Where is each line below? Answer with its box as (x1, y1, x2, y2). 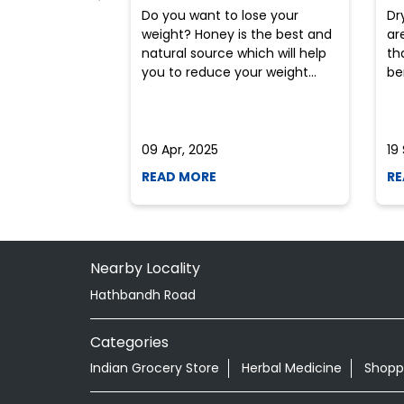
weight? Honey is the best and (141, 24, 332, 43)
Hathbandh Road (89, 285, 196, 304)
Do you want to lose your (141, 5, 298, 24)
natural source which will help (141, 43, 326, 62)
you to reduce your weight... (141, 62, 317, 81)
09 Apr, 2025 (141, 140, 218, 159)
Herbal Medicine (241, 359, 342, 378)
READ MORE (141, 167, 216, 186)
